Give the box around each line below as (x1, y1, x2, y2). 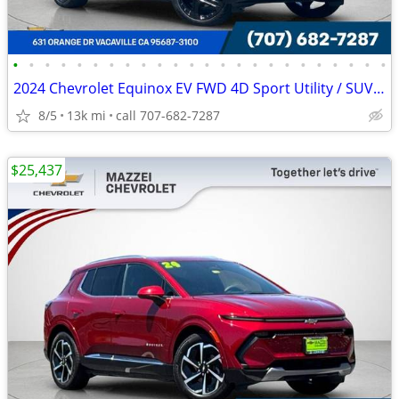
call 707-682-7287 (116, 107, 220, 124)
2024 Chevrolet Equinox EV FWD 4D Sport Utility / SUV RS (373, 78, 385, 98)
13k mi (67, 107, 106, 124)
